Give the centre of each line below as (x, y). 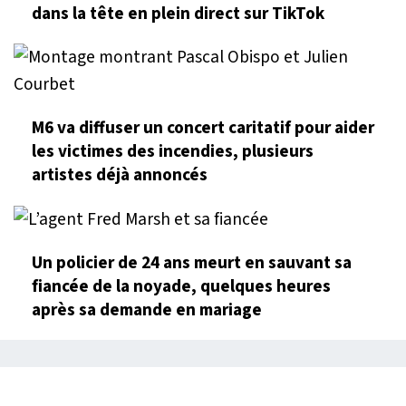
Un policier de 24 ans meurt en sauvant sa (192, 263)
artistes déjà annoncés (120, 174)
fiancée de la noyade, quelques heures (181, 287)
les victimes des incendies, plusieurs (173, 151)
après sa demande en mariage (147, 310)
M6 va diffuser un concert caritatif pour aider (203, 127)
